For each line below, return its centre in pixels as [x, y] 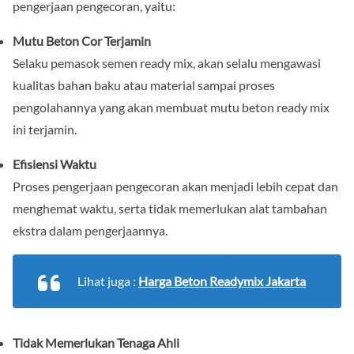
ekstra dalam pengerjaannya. [90, 230]
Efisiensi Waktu [55, 164]
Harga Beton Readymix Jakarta [222, 281]
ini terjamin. [45, 129]
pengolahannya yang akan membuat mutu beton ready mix [171, 107]
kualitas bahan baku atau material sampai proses [144, 85]
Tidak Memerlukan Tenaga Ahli [96, 342]
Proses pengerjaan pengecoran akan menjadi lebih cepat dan [175, 186]
